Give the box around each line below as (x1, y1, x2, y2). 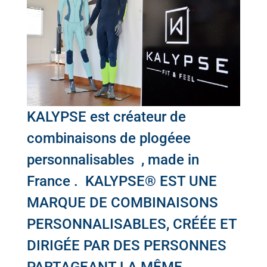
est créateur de (86, 108, 186, 126)
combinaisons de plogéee (26, 130, 191, 147)
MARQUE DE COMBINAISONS (26, 194, 218, 212)
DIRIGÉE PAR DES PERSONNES (26, 237, 226, 254)
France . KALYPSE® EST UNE (26, 173, 217, 190)
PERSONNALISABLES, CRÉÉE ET (26, 216, 237, 233)
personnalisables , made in (26, 151, 199, 169)
